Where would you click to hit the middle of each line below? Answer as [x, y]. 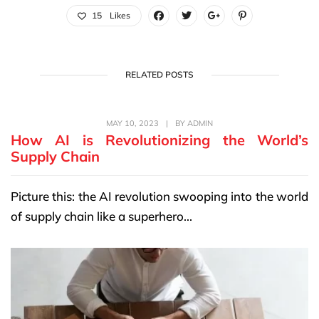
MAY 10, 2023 [132, 124]
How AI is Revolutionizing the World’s [159, 140]
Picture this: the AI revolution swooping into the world [159, 197]
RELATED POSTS [159, 74]
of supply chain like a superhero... [101, 216]
